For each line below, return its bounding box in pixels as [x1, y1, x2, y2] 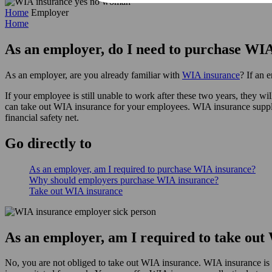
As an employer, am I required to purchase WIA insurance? [29, 163, 256, 174]
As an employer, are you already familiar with [5, 69, 182, 80]
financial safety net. [5, 112, 79, 123]
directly [27, 135, 76, 151]
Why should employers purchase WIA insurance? [29, 174, 219, 185]
